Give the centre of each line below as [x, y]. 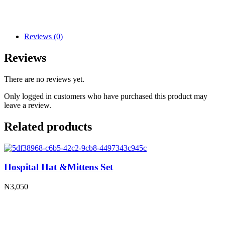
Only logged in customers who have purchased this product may [106, 96]
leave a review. [28, 105]
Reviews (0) [43, 36]
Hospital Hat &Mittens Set [59, 167]
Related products [48, 126]
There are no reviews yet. [44, 79]
